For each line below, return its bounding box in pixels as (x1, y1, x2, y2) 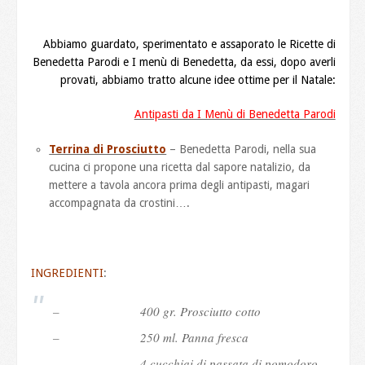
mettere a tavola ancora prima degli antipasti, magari (49, 178, 310, 191)
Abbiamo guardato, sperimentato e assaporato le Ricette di (42, 37, 336, 51)
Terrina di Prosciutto (49, 142, 167, 156)
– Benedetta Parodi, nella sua (166, 142, 317, 156)
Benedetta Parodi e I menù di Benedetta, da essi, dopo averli (32, 55, 336, 68)
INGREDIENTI (31, 266, 104, 279)
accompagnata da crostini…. (49, 196, 191, 209)
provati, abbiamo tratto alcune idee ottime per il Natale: (59, 73, 336, 86)
